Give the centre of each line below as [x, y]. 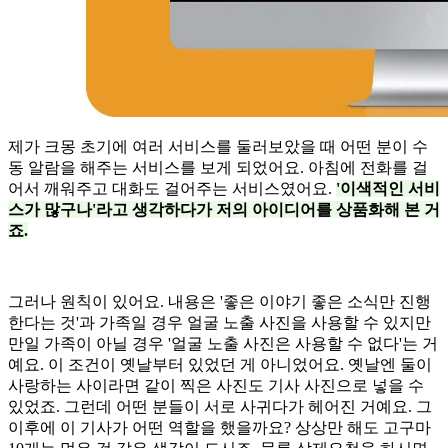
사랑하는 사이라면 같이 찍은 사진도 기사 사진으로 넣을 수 [216, 385]
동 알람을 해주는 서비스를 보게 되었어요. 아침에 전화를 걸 [218, 167]
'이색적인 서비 [388, 188]
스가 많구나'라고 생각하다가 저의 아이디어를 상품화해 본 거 [224, 209]
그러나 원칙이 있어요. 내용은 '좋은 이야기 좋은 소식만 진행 [219, 301]
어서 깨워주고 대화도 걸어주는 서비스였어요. [172, 188]
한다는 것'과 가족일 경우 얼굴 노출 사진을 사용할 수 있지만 [219, 322]
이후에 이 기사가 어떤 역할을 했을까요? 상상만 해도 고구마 [219, 427]
